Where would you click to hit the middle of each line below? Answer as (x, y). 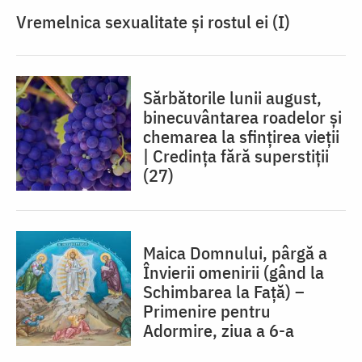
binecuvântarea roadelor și (242, 117)
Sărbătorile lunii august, (232, 98)
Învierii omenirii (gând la (234, 272)
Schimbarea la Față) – (224, 292)
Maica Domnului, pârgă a (235, 253)
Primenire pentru (207, 311)
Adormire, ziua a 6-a (219, 330)
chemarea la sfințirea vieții (241, 137)
